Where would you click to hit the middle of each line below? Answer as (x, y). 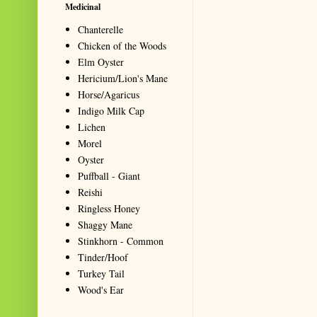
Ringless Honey (109, 208)
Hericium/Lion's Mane (123, 78)
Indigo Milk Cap (111, 110)
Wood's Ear (101, 289)
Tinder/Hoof (103, 257)
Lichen (92, 127)
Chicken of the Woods (122, 45)
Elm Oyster (101, 62)
